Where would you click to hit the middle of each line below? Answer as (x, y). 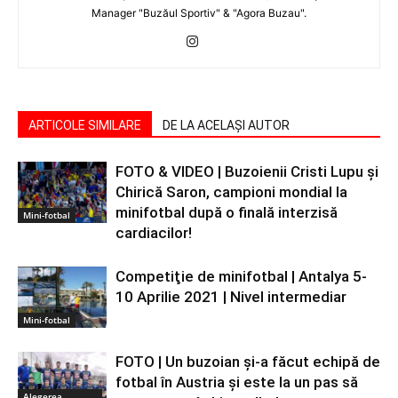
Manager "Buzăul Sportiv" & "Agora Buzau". (199, 13)
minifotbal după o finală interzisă (227, 212)
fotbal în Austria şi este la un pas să (237, 382)
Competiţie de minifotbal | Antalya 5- (241, 276)
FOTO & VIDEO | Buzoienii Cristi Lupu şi (247, 171)
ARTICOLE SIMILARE (85, 125)
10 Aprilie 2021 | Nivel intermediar (231, 297)
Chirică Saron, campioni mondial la (231, 192)
